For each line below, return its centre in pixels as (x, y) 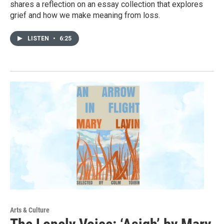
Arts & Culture (30, 210)
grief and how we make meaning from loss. (85, 15)
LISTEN (39, 39)
